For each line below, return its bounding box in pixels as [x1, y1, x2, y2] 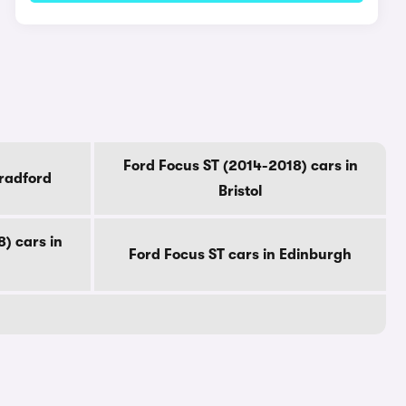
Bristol [218, 183, 262, 199]
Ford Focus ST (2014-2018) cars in [122, 158, 358, 174]
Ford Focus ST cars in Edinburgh [129, 246, 352, 263]
